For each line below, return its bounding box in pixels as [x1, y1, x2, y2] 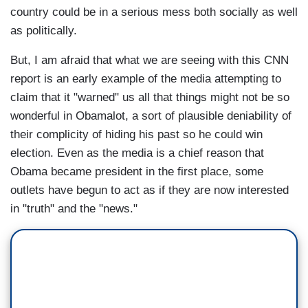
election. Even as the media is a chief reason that [10, 146, 264, 160]
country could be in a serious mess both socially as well [10, 5, 298, 19]
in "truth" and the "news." [10, 202, 137, 216]
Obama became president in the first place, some [10, 165, 263, 179]
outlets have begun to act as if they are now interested [10, 184, 289, 197]
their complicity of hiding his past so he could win [10, 128, 263, 142]
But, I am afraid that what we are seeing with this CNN [10, 54, 289, 67]
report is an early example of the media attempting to [10, 72, 281, 86]
